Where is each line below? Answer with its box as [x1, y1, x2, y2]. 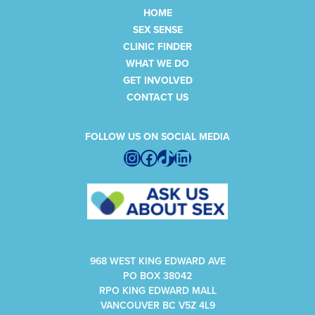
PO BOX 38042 [123, 270, 192, 283]
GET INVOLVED [122, 75, 193, 86]
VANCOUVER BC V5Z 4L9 [100, 300, 215, 312]
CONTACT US [127, 91, 188, 103]
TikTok [157, 146, 203, 167]
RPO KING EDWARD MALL [98, 285, 217, 297]
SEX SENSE [132, 24, 183, 36]
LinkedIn [174, 146, 236, 167]
